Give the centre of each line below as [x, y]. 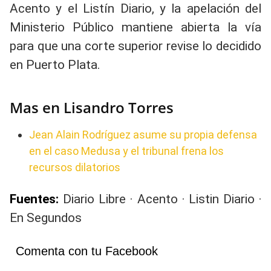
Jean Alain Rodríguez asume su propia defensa [143, 135]
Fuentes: [34, 199]
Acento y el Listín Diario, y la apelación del [135, 8]
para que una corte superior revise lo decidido [135, 46]
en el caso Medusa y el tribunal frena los [126, 151]
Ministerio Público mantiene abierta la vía [135, 27]
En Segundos [46, 218]
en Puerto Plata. [55, 65]
